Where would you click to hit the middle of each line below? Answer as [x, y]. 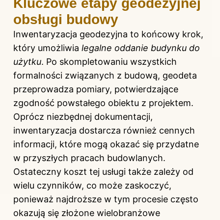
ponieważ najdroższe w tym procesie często [106, 199]
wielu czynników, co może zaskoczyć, [92, 186]
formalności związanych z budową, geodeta [105, 76]
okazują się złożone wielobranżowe [87, 213]
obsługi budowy [66, 20]
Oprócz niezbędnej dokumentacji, [83, 117]
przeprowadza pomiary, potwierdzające [96, 89]
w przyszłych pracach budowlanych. [89, 158]
